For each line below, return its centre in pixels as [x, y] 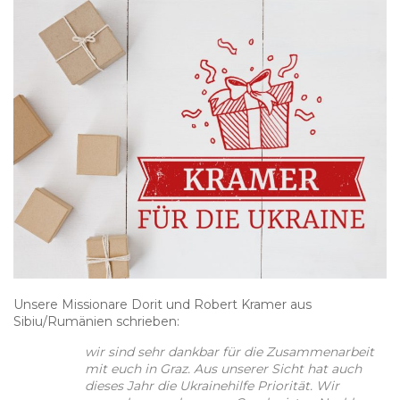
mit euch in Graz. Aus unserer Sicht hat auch [223, 368]
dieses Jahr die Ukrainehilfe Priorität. [200, 385]
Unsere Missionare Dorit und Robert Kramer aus [162, 304]
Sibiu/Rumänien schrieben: [96, 321]
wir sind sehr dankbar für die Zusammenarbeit [229, 351]
